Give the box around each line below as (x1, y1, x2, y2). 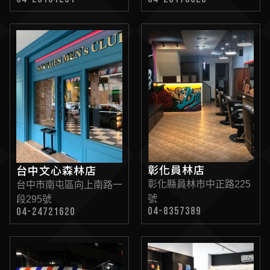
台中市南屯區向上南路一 (16, 179, 122, 190)
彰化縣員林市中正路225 (148, 179, 251, 190)
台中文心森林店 (16, 162, 96, 178)
